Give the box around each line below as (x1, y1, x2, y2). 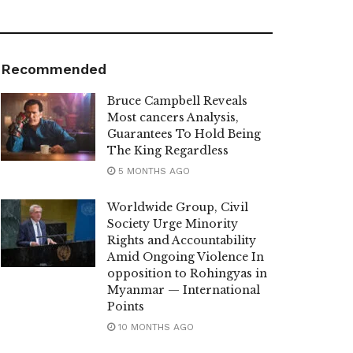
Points (107, 299, 144, 314)
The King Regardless (107, 143, 229, 158)
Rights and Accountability (107, 233, 256, 248)
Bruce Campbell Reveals (107, 94, 247, 109)
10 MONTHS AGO (115, 321, 194, 333)
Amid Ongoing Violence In (107, 250, 264, 265)
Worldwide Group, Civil (107, 200, 248, 215)
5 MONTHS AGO (115, 165, 190, 177)
